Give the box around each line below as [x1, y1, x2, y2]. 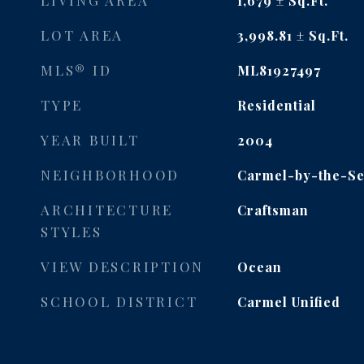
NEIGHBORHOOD [41, 166, 180, 184]
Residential [236, 97, 316, 114]
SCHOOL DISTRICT [41, 292, 198, 310]
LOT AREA [41, 26, 123, 44]
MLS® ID [41, 61, 112, 79]
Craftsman [236, 201, 309, 219]
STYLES [41, 223, 102, 240]
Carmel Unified [236, 293, 340, 310]
